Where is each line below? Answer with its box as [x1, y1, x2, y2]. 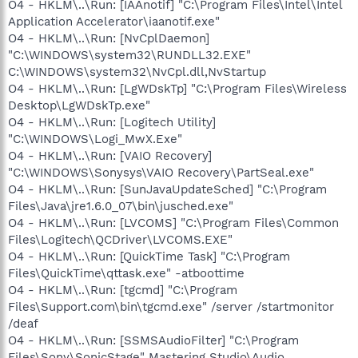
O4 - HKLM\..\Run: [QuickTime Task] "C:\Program [8, 249, 290, 264]
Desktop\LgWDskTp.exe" [8, 97, 150, 113]
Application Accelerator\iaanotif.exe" [8, 14, 220, 29]
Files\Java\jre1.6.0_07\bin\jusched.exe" [8, 198, 233, 213]
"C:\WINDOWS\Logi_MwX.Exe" [8, 131, 182, 146]
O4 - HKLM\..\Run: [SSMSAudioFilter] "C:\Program [8, 332, 299, 348]
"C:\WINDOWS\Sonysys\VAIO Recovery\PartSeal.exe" [8, 165, 314, 180]
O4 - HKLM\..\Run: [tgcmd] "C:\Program [8, 282, 237, 297]
